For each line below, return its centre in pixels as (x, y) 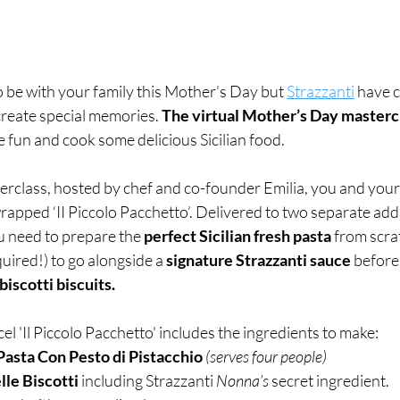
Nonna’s (244, 381)
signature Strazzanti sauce (258, 260)
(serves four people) (266, 357)
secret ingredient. (330, 381)
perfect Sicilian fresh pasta (237, 236)
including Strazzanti (147, 381)
